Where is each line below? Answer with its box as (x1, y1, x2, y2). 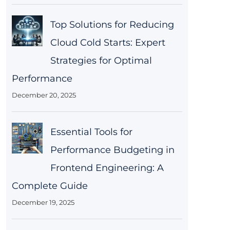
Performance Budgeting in (50, 144, 175, 156)
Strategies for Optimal (50, 55, 152, 67)
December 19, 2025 (11, 198, 74, 207)
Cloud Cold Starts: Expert (50, 37, 165, 49)
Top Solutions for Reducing (50, 19, 174, 31)
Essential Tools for (50, 126, 132, 138)
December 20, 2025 (11, 91, 76, 100)
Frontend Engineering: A (50, 162, 164, 174)
